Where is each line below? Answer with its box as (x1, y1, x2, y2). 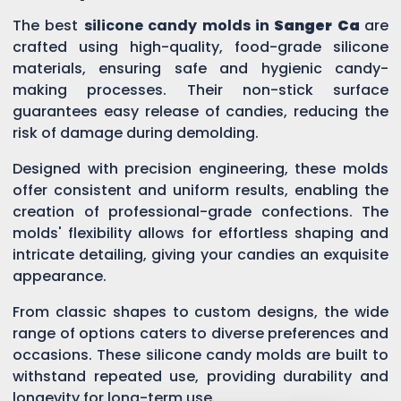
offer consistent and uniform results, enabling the (13, 179, 388, 200)
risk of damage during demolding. (13, 122, 259, 143)
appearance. (13, 265, 107, 286)
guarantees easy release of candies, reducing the (13, 100, 388, 122)
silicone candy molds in (83, 14, 275, 36)
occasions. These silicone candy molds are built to (13, 344, 388, 365)
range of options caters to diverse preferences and (13, 322, 388, 344)
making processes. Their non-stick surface (13, 79, 388, 100)
